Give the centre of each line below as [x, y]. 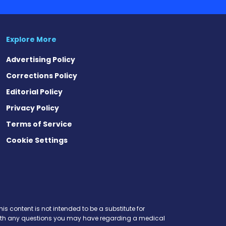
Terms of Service [39, 124]
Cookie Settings [37, 140]
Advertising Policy [41, 60]
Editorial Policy [34, 92]
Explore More [31, 40]
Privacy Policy [33, 108]
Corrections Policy [42, 76]
